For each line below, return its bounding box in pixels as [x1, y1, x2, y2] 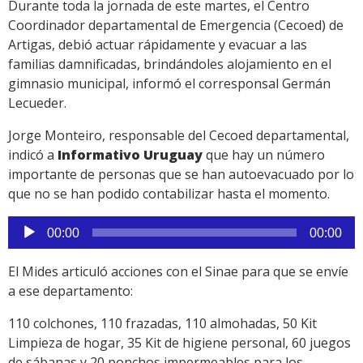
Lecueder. [8, 93, 66, 112]
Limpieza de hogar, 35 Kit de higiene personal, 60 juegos [8, 333, 351, 352]
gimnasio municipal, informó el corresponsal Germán [8, 74, 331, 92]
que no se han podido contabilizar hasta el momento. [8, 184, 330, 203]
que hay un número [203, 145, 325, 164]
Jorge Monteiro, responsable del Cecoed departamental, [8, 126, 349, 144]
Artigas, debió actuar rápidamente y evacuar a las [8, 35, 307, 53]
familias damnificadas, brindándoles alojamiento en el [8, 54, 331, 73]
